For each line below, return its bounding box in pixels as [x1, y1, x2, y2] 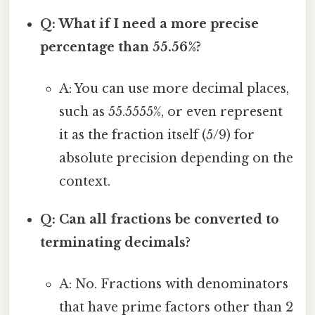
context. [58, 174, 110, 190]
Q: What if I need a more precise [40, 15, 259, 32]
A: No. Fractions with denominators [58, 276, 288, 292]
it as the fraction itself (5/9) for [58, 127, 255, 143]
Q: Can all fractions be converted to [40, 212, 280, 228]
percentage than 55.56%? [40, 39, 202, 55]
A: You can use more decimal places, [58, 81, 289, 97]
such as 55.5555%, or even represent [58, 104, 283, 120]
